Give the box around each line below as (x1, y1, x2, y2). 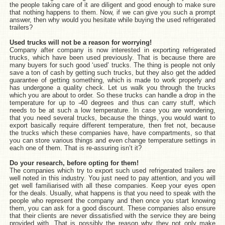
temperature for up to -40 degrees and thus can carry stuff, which (9, 98, 216, 106)
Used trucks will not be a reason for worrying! (9, 38, 152, 46)
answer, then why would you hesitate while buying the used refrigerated (9, 16, 216, 24)
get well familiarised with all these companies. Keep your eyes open (9, 181, 216, 189)
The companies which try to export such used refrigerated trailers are (9, 166, 216, 174)
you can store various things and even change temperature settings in (9, 136, 216, 144)
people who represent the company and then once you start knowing (9, 196, 216, 204)
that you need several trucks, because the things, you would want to (9, 114, 216, 122)
